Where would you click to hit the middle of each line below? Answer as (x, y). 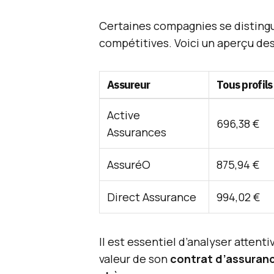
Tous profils (245, 85)
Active (124, 115)
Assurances (137, 132)
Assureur (129, 85)
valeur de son (135, 259)
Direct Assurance (152, 197)
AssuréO (129, 165)
